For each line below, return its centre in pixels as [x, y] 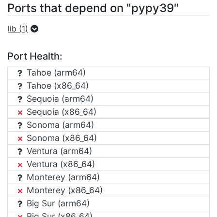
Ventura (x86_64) [60, 164]
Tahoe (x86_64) [56, 85]
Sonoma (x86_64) [61, 138]
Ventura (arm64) [58, 151]
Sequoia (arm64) [59, 98]
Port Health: [35, 56]
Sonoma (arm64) [59, 124]
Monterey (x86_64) [63, 190]
